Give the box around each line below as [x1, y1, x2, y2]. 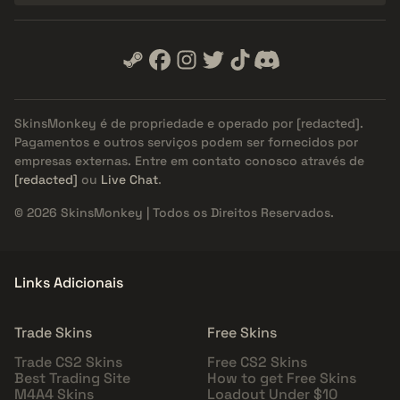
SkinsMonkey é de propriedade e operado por [14, 115, 296, 132]
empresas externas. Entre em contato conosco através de [14, 153, 364, 170]
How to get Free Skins [207, 369, 356, 388]
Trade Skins [14, 323, 92, 343]
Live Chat [101, 171, 158, 188]
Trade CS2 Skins [14, 353, 122, 372]
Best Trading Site [14, 369, 130, 388]
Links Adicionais [14, 273, 123, 293]
